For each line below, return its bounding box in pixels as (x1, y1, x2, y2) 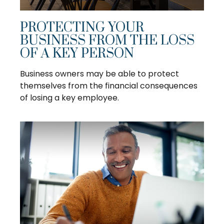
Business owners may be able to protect (20, 67, 179, 79)
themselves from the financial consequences (20, 79, 197, 91)
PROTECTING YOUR (20, 19, 144, 36)
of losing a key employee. (20, 91, 119, 103)
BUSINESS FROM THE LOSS (20, 32, 194, 49)
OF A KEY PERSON (20, 45, 134, 62)
